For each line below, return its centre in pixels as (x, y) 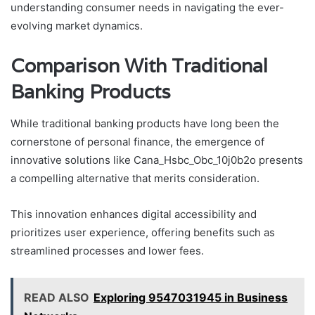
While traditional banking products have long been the (145, 123)
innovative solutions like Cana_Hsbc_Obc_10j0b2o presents (157, 160)
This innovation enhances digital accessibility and (134, 214)
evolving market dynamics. (77, 26)
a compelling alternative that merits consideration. (135, 178)
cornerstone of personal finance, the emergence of (137, 141)
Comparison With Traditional (139, 66)
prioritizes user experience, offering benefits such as (143, 232)
